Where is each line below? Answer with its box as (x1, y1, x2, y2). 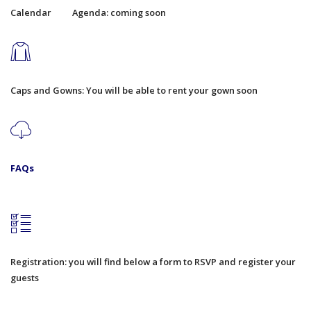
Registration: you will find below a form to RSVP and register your (10, 255, 296, 269)
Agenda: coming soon (72, 6, 166, 19)
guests (10, 271, 39, 285)
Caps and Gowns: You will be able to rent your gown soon (10, 83, 258, 96)
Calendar (10, 6, 51, 19)
